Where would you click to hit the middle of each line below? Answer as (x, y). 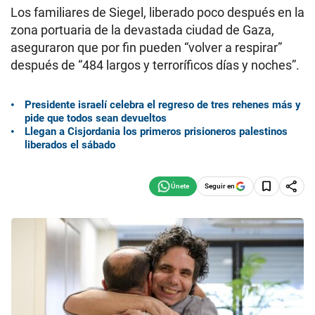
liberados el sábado (70, 144)
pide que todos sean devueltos (96, 118)
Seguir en (220, 186)
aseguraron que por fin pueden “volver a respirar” (146, 47)
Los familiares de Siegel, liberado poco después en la (157, 12)
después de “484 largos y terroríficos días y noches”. (155, 65)
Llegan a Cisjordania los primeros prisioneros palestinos (156, 131)
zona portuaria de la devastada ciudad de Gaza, (142, 30)
